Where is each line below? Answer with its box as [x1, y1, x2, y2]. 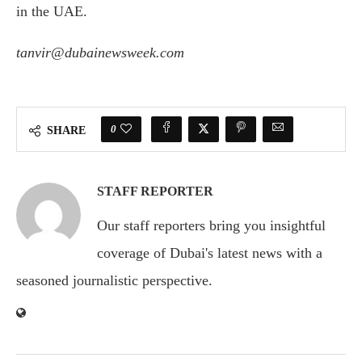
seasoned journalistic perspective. [16, 272, 213, 288]
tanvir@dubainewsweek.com [16, 44, 184, 61]
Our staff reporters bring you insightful [97, 217, 326, 234]
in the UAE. [16, 3, 87, 19]
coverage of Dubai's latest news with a [97, 245, 322, 261]
